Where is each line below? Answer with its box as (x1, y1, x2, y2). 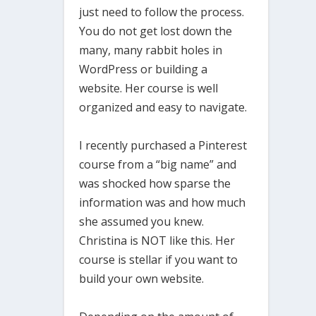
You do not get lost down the (79, 23, 233, 39)
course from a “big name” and (79, 156, 237, 172)
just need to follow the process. (79, 4, 245, 20)
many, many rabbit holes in (79, 42, 223, 58)
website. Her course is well (79, 80, 219, 96)
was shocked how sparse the (79, 175, 231, 191)
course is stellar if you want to (79, 251, 238, 267)
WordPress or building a (79, 61, 208, 77)
